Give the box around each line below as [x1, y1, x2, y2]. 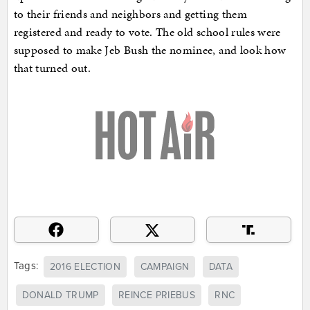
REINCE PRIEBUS [118, 289, 195, 302]
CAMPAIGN [140, 261, 190, 273]
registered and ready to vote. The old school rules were [13, 24, 281, 41]
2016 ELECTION [49, 261, 121, 273]
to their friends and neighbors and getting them [13, 6, 247, 23]
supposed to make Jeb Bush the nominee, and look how [13, 42, 286, 59]
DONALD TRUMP [21, 289, 99, 302]
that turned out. [13, 60, 91, 77]
